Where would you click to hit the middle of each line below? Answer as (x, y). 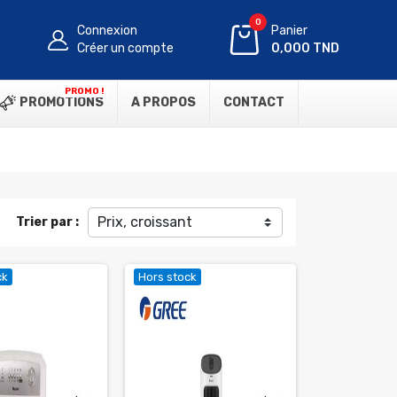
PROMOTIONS (60, 102)
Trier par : (47, 222)
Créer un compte (126, 48)
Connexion (108, 31)
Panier (290, 31)
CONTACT (254, 102)
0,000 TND (306, 48)
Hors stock (167, 277)
